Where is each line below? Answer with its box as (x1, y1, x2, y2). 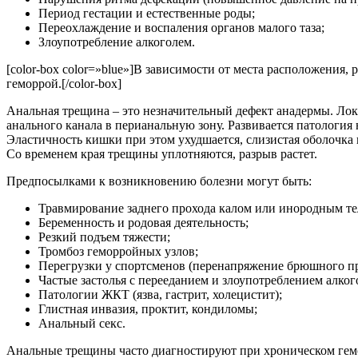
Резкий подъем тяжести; (38, 229, 170, 244)
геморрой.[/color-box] (6, 76, 121, 90)
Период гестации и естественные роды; (38, 6, 255, 20)
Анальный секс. (38, 316, 125, 330)
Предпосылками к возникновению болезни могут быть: (6, 173, 312, 188)
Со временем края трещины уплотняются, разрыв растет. (6, 146, 317, 161)
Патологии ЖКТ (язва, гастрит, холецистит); (38, 287, 282, 301)
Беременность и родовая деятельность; (38, 215, 249, 229)
